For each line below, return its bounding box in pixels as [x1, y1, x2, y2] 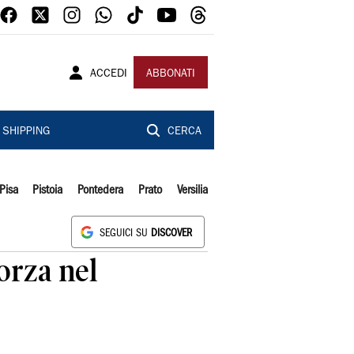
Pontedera [77, 185, 124, 196]
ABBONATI [146, 69, 195, 80]
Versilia [176, 185, 208, 196]
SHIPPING [2, 126, 50, 137]
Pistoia [32, 185, 63, 196]
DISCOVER [151, 229, 192, 238]
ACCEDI [90, 69, 127, 80]
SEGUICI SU [100, 229, 151, 238]
